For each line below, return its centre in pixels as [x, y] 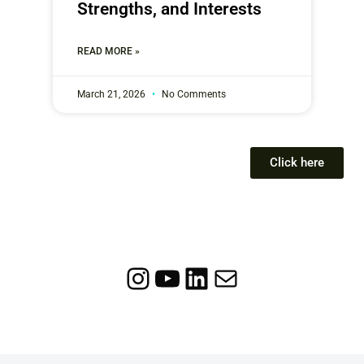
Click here [297, 162]
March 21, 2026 [113, 94]
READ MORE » [108, 51]
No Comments [193, 94]
